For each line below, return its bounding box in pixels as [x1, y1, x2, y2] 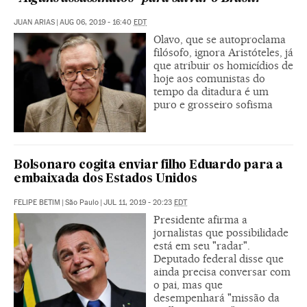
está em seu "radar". [153, 239, 250, 252]
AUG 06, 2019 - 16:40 [60, 18, 134, 27]
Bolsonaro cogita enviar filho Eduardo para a [14, 160, 284, 171]
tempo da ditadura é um [153, 85, 269, 99]
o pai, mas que [153, 278, 223, 291]
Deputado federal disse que [153, 252, 284, 265]
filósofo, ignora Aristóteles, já [153, 46, 293, 60]
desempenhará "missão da [153, 291, 280, 304]
